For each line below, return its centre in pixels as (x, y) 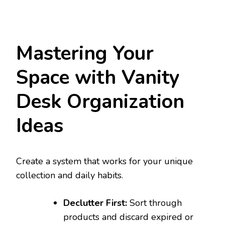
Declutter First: (95, 203)
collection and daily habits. (70, 176)
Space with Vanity (98, 77)
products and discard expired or (128, 217)
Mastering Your (85, 53)
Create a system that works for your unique (104, 161)
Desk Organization (100, 101)
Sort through (154, 203)
